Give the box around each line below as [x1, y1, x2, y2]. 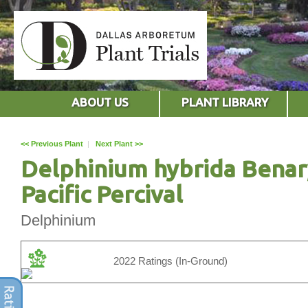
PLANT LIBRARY [181, 95, 269, 109]
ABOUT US [71, 95, 129, 109]
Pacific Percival [21, 180, 183, 207]
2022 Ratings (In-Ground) [113, 254, 228, 267]
